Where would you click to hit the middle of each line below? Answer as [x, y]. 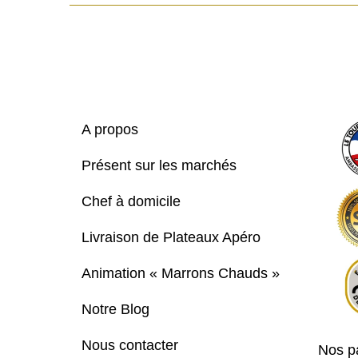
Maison [201, 13]
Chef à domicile [131, 201]
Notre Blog [115, 309]
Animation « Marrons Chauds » [181, 273]
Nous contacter [130, 345]
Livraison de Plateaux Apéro [171, 237]
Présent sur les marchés [159, 165]
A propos [110, 129]
